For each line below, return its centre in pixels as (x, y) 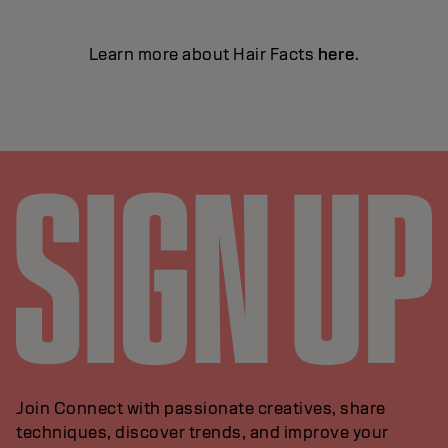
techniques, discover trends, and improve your (202, 432)
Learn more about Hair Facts (203, 54)
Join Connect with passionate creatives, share (201, 408)
